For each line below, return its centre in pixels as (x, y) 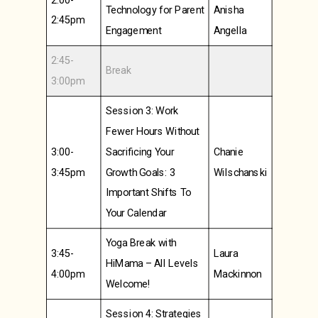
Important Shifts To (148, 192)
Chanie (228, 152)
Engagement (133, 31)
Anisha (228, 10)
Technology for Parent (154, 10)
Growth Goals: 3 (140, 172)
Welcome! (128, 284)
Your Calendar (136, 213)
